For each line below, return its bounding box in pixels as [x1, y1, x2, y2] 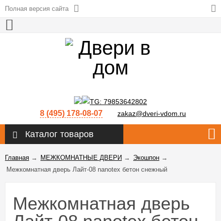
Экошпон [133, 154, 159, 162]
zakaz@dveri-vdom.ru [117, 110, 186, 118]
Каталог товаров [25, 129, 94, 140]
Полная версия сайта [5, 5, 69, 12]
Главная [5, 154, 29, 162]
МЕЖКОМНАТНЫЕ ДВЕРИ [40, 154, 122, 162]
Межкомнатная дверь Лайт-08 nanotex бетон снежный [6, 166, 167, 174]
